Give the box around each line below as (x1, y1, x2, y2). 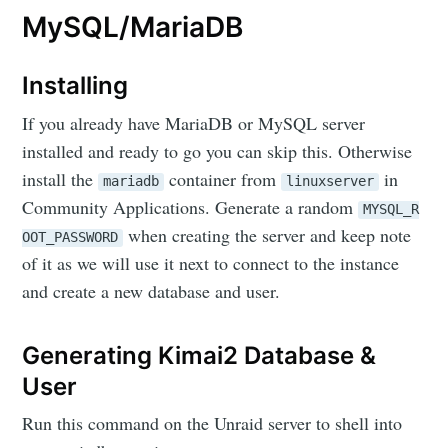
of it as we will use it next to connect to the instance (22, 250, 400, 275)
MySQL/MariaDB (22, 10, 244, 45)
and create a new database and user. (22, 278, 281, 303)
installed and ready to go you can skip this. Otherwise (22, 138, 413, 163)
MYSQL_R (363, 200, 420, 217)
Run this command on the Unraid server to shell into (22, 410, 403, 435)
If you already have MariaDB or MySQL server (22, 110, 366, 135)
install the (22, 166, 99, 191)
